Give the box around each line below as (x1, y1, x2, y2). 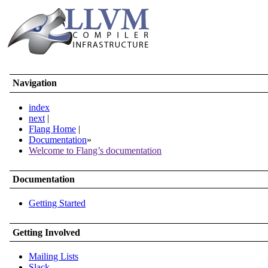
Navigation (13, 78, 57, 89)
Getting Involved (13, 227, 81, 237)
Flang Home (29, 123, 76, 134)
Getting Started (29, 198, 86, 209)
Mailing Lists (29, 251, 78, 261)
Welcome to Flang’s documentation (29, 145, 162, 156)
